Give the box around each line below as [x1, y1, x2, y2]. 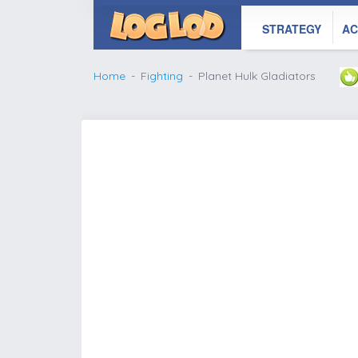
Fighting [141, 69, 183, 83]
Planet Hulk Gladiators [198, 69, 316, 83]
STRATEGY [262, 21, 321, 37]
